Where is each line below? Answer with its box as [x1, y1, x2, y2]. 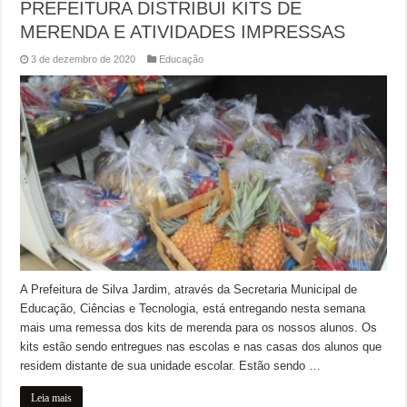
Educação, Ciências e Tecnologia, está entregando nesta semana [20, 302, 366, 315]
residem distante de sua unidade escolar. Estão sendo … [20, 359, 322, 372]
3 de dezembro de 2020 [31, 54, 136, 65]
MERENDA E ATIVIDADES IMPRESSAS [20, 22, 346, 43]
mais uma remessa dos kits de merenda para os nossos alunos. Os [20, 321, 378, 334]
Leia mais [31, 392, 73, 404]
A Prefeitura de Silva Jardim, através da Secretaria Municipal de [20, 283, 358, 296]
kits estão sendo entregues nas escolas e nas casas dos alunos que [20, 340, 382, 353]
